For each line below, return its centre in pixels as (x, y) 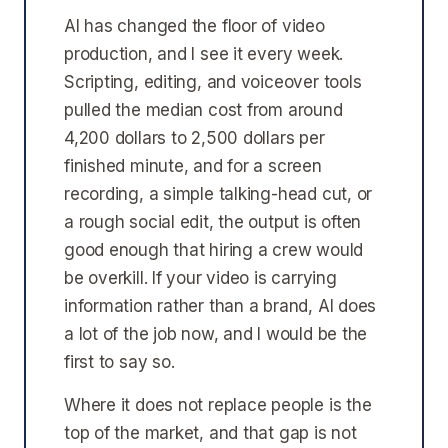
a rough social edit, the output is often (213, 222)
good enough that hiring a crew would (214, 250)
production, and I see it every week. (204, 54)
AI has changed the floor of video (194, 26)
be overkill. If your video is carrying (200, 278)
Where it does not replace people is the (218, 405)
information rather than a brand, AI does (220, 306)
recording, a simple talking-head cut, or (218, 194)
